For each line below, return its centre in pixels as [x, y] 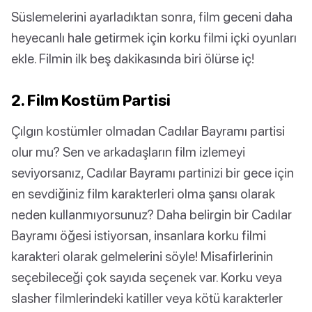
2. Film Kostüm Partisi [91, 100]
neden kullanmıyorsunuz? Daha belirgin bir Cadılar [151, 214]
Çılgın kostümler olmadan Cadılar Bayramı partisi [148, 131]
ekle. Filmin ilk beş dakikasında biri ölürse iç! [133, 58]
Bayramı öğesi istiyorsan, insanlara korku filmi [139, 235]
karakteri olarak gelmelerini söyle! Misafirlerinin [142, 256]
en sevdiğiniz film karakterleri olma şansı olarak [143, 194]
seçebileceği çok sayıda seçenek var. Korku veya [147, 277]
